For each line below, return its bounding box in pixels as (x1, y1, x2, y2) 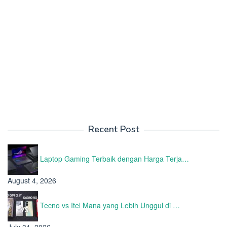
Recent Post (88, 123, 139, 136)
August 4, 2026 (8, 175, 56, 186)
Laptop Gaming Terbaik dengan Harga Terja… (40, 154, 189, 164)
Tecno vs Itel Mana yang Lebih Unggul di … (40, 200, 180, 211)
